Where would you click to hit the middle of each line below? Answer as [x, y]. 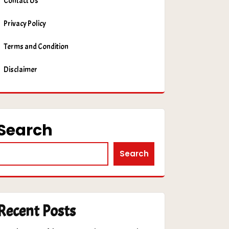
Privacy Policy [25, 24]
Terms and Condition [36, 47]
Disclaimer [20, 70]
